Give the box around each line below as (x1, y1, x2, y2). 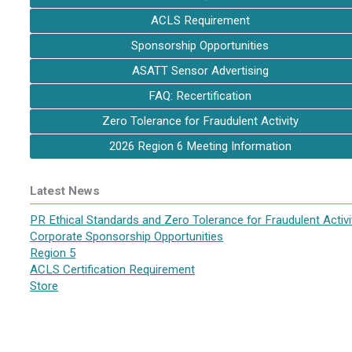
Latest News (30, 184, 101, 198)
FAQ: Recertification (148, 89, 252, 103)
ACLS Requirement (150, 13, 250, 27)
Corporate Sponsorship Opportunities (30, 229, 224, 244)
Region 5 (30, 246, 76, 260)
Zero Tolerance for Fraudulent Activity (101, 114, 299, 128)
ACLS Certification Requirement (30, 262, 196, 277)
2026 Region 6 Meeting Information (108, 139, 291, 153)
